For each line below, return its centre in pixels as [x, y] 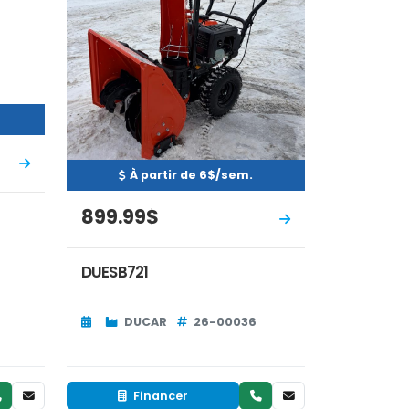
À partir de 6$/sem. [191, 175]
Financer [160, 395]
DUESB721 [115, 273]
